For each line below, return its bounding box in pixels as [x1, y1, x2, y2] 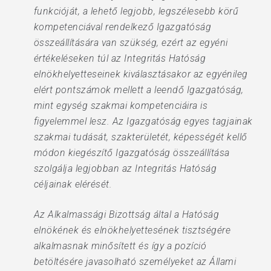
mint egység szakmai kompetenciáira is [33, 100, 208, 111]
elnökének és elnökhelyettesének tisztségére [33, 224, 231, 236]
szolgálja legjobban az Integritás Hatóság [33, 163, 217, 174]
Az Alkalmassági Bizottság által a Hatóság [33, 209, 220, 220]
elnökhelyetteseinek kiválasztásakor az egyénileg [33, 68, 248, 80]
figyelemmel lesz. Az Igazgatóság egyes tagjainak [33, 116, 253, 127]
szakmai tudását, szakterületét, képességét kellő [33, 131, 247, 143]
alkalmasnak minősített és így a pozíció [33, 240, 207, 252]
